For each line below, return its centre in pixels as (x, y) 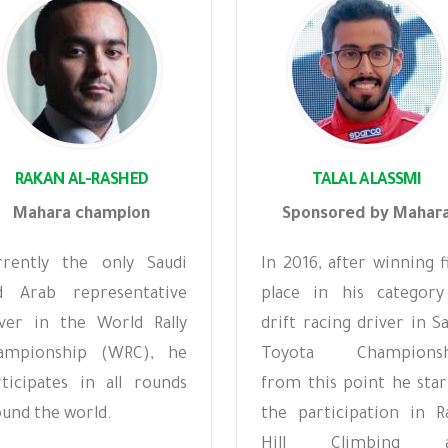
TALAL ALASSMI (366, 181)
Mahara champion (81, 215)
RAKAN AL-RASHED (81, 181)
